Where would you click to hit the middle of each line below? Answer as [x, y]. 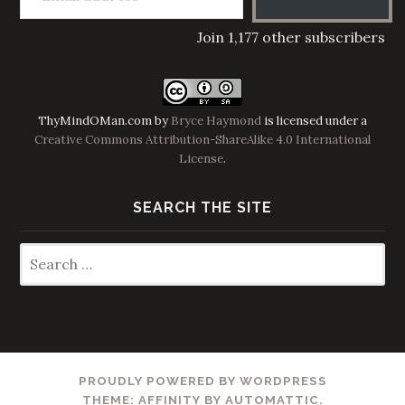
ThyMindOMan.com [95, 120]
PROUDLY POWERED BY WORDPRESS [202, 381]
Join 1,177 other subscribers [291, 37]
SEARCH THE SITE [202, 208]
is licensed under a [314, 120]
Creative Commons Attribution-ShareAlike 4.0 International [202, 139]
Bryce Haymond [216, 120]
